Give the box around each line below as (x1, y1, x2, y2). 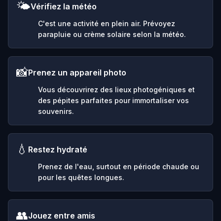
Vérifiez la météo (31, 1, 97, 11)
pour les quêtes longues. (38, 173, 124, 182)
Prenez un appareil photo (28, 67, 126, 77)
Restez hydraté (28, 144, 87, 154)
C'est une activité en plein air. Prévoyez (38, 19, 175, 28)
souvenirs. (38, 107, 74, 115)
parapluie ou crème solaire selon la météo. (38, 30, 186, 38)
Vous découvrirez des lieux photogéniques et (38, 85, 195, 94)
